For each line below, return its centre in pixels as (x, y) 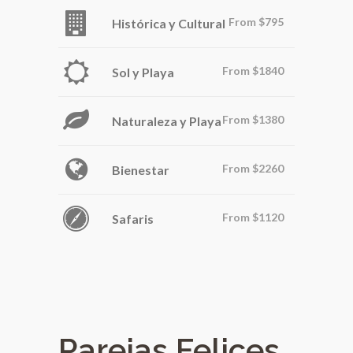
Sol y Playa (143, 72)
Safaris (133, 218)
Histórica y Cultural (169, 23)
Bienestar (141, 169)
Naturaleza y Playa (167, 121)
